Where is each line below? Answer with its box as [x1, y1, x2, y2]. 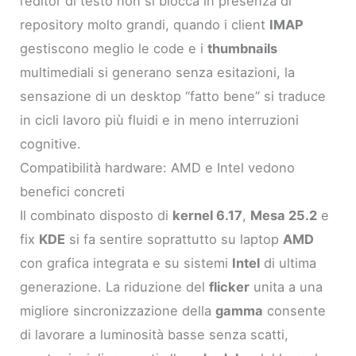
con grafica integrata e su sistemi [20, 255, 233, 272]
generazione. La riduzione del [20, 279, 210, 296]
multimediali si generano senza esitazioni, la [20, 64, 296, 81]
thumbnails [207, 41, 278, 57]
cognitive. [20, 136, 82, 153]
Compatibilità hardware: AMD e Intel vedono [20, 160, 296, 176]
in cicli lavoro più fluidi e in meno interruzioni [20, 112, 300, 129]
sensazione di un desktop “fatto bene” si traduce [20, 88, 327, 105]
